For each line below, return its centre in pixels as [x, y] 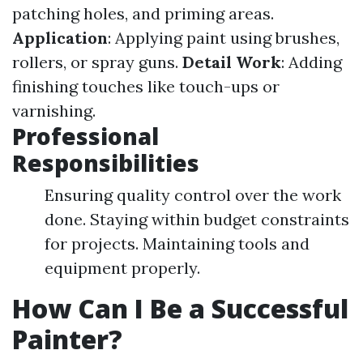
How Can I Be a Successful [180, 308]
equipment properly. [122, 268]
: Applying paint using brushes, [224, 38]
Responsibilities [106, 163]
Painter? [67, 339]
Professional [85, 136]
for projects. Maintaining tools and [177, 243]
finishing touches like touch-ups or [146, 86]
